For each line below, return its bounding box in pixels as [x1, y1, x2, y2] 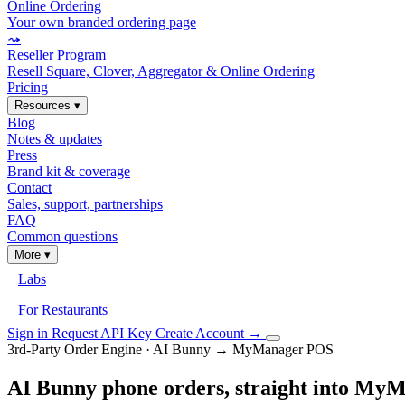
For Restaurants [18, 302, 108, 317]
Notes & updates [7, 131, 102, 146]
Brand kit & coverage [7, 164, 130, 179]
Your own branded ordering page [7, 14, 196, 30]
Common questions [7, 229, 118, 244]
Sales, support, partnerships [7, 196, 163, 212]
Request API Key [52, 325, 155, 341]
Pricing [7, 80, 48, 95]
